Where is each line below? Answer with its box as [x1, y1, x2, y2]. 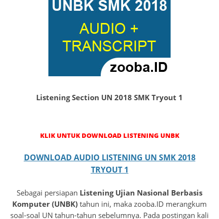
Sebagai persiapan [17, 188, 80, 198]
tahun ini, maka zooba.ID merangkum [78, 199, 207, 209]
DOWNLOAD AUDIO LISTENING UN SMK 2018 [23, 152, 196, 163]
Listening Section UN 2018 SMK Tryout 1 [36, 92, 183, 102]
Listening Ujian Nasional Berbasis [80, 188, 202, 198]
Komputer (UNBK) [12, 199, 78, 209]
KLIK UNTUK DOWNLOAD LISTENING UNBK [40, 131, 179, 140]
